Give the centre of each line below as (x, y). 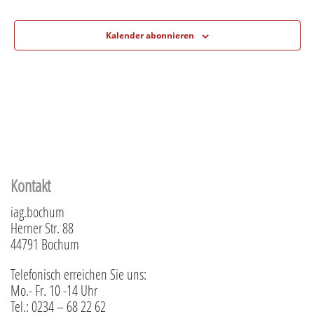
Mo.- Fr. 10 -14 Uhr (54, 291)
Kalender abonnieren (150, 36)
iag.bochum (37, 212)
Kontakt (30, 186)
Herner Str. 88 (42, 228)
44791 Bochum (45, 244)
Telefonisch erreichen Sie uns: (78, 274)
